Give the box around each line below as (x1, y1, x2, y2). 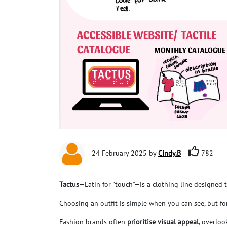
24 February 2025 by (92, 148, 158, 158)
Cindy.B (158, 148, 181, 158)
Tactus (59, 179, 79, 189)
